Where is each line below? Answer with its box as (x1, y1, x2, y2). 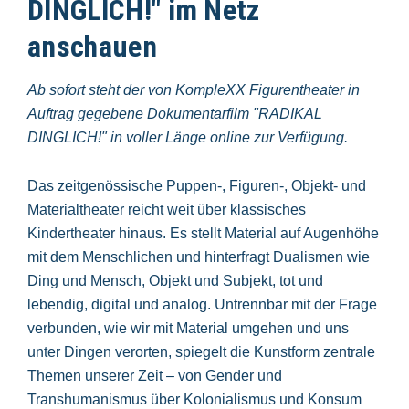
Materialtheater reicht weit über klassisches (27, 201, 306, 217)
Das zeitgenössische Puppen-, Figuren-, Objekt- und (27, 177, 366, 194)
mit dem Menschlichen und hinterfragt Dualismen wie (27, 248, 370, 265)
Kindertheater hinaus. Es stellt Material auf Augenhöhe (27, 225, 379, 241)
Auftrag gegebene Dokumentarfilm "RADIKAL (27, 106, 322, 121)
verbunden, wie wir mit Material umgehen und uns (27, 320, 349, 336)
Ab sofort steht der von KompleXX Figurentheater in (27, 82, 360, 98)
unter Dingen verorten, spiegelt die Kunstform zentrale (27, 343, 375, 360)
